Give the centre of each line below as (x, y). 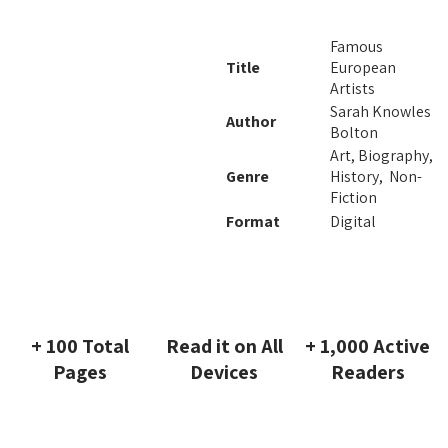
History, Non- (376, 176)
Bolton (354, 132)
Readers (367, 371)
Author (251, 121)
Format (253, 221)
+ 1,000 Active (367, 345)
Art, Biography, (381, 155)
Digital (353, 221)
